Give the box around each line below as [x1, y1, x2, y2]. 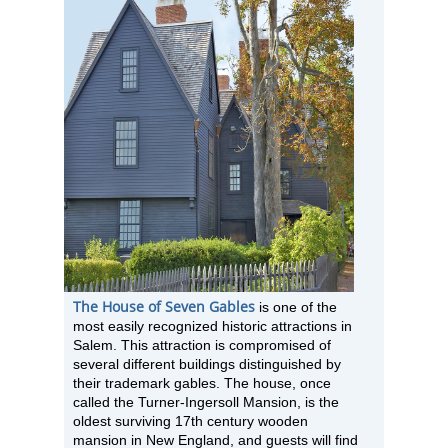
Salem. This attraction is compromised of [73, 337, 331, 353]
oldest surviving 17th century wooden [73, 413, 308, 429]
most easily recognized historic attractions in [73, 318, 352, 334]
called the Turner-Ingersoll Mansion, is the [73, 394, 339, 410]
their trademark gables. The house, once [73, 375, 331, 391]
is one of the [255, 299, 337, 315]
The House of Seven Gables [73, 297, 255, 316]
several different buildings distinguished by [73, 356, 341, 372]
